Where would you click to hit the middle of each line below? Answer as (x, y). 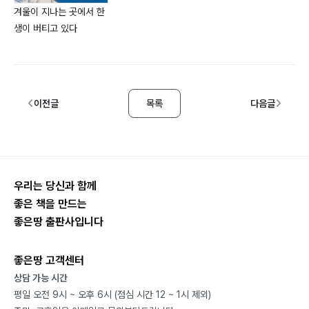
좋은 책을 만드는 (50, 204)
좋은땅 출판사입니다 (59, 222)
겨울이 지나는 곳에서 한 (59, 12)
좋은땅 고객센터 (49, 261)
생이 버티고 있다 (46, 29)
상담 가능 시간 (41, 278)
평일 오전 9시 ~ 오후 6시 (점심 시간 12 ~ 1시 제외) (112, 295)
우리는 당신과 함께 (55, 186)
